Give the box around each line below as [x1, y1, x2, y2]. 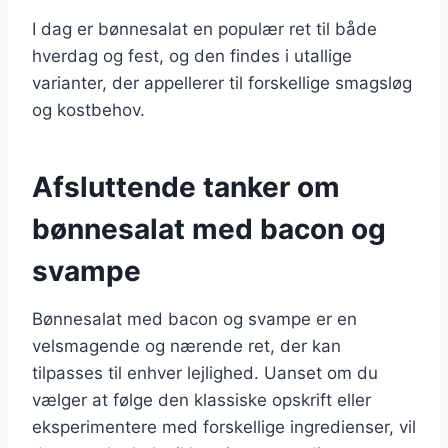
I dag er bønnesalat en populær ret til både [32, 18, 377, 39]
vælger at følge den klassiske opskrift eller [32, 389, 371, 410]
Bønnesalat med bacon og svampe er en [32, 308, 357, 329]
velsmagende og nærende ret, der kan [32, 335, 341, 356]
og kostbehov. [32, 99, 145, 120]
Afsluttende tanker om [32, 169, 340, 204]
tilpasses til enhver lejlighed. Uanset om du [32, 362, 378, 383]
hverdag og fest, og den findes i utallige [32, 45, 352, 66]
